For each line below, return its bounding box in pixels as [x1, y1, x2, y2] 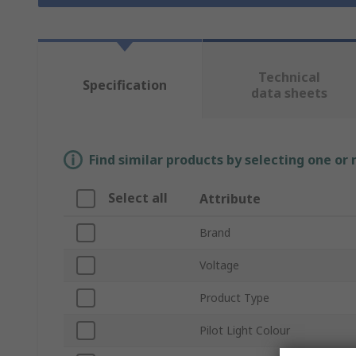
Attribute [199, 190, 261, 208]
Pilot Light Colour [199, 323, 290, 339]
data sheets [250, 84, 327, 103]
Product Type [199, 290, 269, 306]
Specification [82, 76, 167, 95]
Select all [108, 189, 168, 207]
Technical [257, 68, 320, 87]
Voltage [199, 257, 239, 273]
